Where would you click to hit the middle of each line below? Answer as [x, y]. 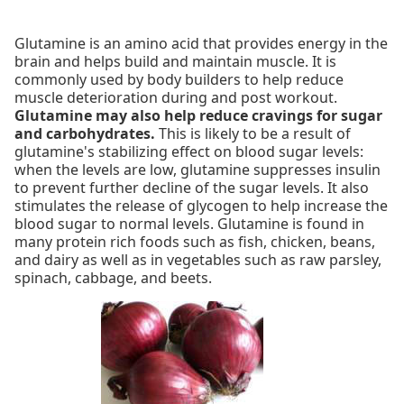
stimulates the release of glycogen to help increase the [201, 206]
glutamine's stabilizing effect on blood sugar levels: [189, 152]
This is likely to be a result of [253, 134]
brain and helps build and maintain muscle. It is [175, 62]
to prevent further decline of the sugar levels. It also [192, 188]
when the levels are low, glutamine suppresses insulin [197, 170]
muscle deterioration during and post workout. [176, 98]
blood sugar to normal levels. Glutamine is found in [189, 224]
